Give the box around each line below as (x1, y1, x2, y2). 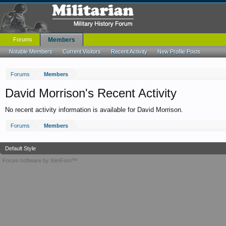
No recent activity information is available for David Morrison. (5, 106, 183, 114)
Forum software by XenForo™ (3, 157, 77, 163)
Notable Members (9, 48, 52, 54)
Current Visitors (63, 48, 101, 54)
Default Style (5, 145, 36, 151)
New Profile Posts (157, 48, 201, 54)
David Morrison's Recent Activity (5, 86, 177, 100)
